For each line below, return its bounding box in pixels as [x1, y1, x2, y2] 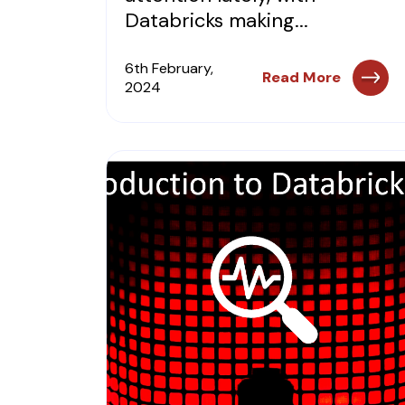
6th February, [125, 59, 213, 78]
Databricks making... [125, 7, 308, 33]
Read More [261, 68, 341, 87]
